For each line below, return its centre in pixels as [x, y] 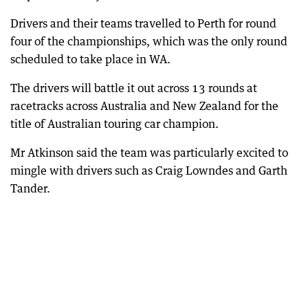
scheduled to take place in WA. [90, 59]
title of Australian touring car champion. [114, 124]
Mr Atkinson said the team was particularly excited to [149, 153]
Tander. [30, 188]
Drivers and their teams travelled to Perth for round [143, 23]
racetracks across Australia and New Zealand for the [144, 106]
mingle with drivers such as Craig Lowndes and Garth [149, 170]
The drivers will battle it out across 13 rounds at [134, 88]
